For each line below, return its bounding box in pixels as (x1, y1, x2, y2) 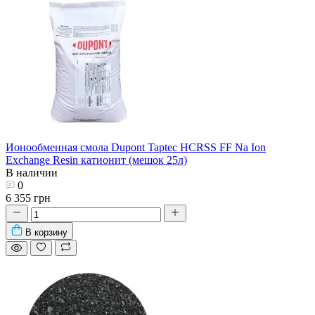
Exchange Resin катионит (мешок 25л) (6, 154, 187, 167)
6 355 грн (6, 192, 51, 205)
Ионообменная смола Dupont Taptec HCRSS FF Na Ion (6, 141, 266, 154)
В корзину (25, 227, 67, 238)
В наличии (6, 167, 58, 179)
